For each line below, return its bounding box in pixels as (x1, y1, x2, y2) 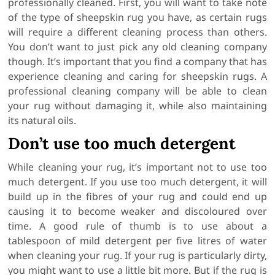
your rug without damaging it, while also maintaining (8, 99, 267, 113)
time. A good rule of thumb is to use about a (8, 219, 267, 233)
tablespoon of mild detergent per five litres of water (8, 234, 267, 248)
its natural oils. (8, 114, 77, 128)
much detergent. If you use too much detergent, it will (8, 175, 267, 189)
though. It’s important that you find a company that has (8, 55, 267, 69)
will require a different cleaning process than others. (8, 25, 267, 39)
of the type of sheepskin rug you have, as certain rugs (8, 10, 267, 25)
